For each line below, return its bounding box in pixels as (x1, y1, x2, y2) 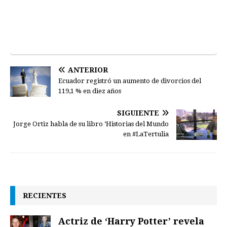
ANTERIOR (68, 66, 108, 74)
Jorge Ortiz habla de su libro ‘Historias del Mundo (13, 120, 169, 128)
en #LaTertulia (123, 130, 169, 138)
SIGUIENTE (117, 109, 159, 118)
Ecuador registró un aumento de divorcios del (58, 77, 201, 85)
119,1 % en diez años (58, 87, 121, 95)
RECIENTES (23, 191, 66, 201)
